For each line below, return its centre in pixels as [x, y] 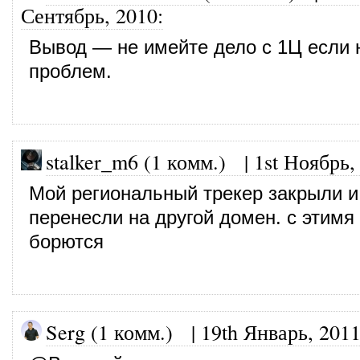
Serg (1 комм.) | [123, 331]
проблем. [70, 71]
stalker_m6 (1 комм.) [136, 161]
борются [66, 241]
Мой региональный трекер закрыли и [194, 193]
